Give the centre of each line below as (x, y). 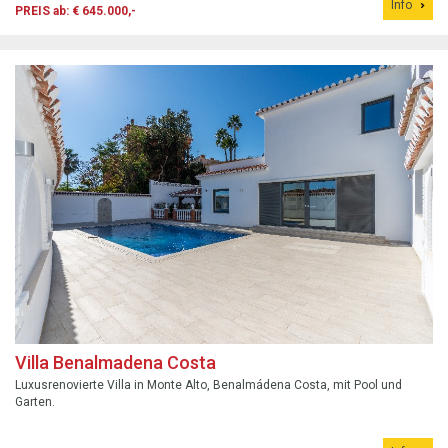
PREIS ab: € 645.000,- (75, 11)
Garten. (35, 401)
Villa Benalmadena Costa (115, 362)
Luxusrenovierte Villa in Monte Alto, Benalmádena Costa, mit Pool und (208, 384)
